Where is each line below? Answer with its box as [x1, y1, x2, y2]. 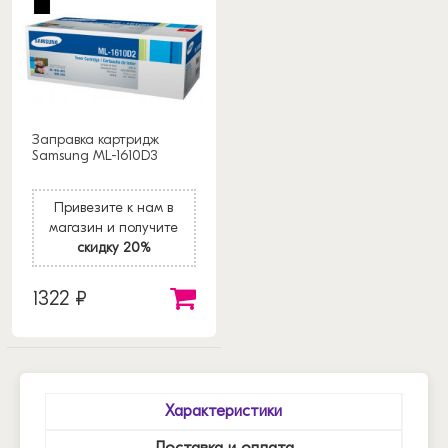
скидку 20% [76, 238, 151, 256]
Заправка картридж [32, 130, 159, 148]
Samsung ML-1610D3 [32, 146, 157, 164]
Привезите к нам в [54, 198, 174, 216]
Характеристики [165, 401, 282, 420]
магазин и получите [49, 218, 179, 236]
